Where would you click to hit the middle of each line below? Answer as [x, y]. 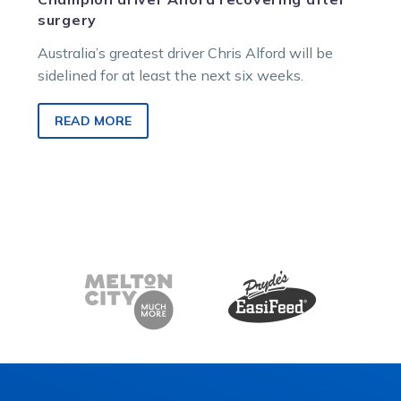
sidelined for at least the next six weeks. [171, 75]
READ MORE [93, 121]
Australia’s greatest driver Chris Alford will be [185, 53]
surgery [67, 20]
